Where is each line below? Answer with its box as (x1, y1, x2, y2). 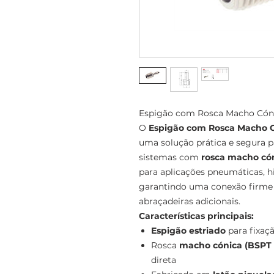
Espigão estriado (151, 224, 226, 236)
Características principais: (139, 210, 254, 221)
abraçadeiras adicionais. (139, 195, 240, 207)
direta (151, 254, 176, 265)
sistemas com (139, 151, 201, 163)
